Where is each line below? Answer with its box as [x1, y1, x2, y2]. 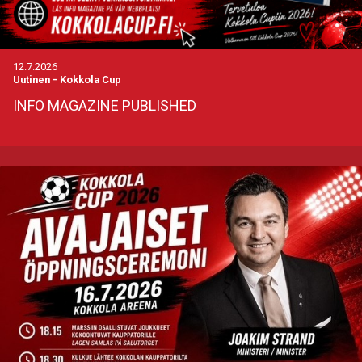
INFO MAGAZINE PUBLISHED [13, 96, 196, 114]
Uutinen [13, 73, 50, 86]
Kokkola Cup [60, 73, 121, 86]
